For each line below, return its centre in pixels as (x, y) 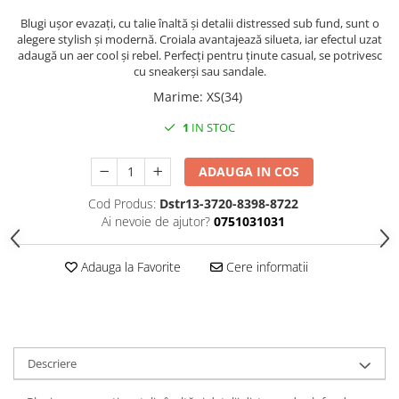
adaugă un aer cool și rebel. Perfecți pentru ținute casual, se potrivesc (199, 55)
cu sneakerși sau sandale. (199, 71)
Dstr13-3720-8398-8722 (228, 204)
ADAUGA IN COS (249, 171)
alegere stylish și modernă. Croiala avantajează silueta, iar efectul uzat (199, 39)
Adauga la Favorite (129, 267)
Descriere (52, 363)
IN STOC (212, 127)
